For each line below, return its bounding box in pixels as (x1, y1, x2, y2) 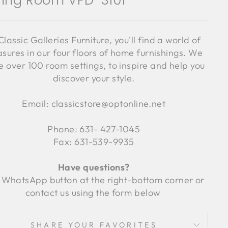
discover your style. (52, 72, 135, 84)
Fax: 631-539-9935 (53, 136, 134, 148)
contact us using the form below (25, 187, 162, 198)
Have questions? (58, 161, 130, 173)
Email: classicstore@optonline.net (22, 98, 166, 109)
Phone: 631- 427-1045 (47, 123, 140, 135)
